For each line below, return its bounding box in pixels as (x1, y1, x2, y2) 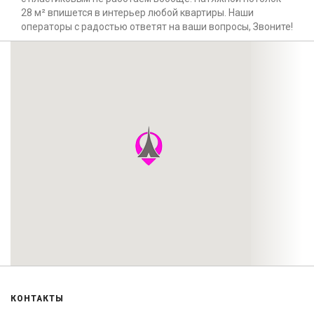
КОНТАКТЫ (11, 294, 64, 304)
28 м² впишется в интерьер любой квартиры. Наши (21, 7, 254, 19)
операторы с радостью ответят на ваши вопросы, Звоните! (21, 21, 293, 33)
